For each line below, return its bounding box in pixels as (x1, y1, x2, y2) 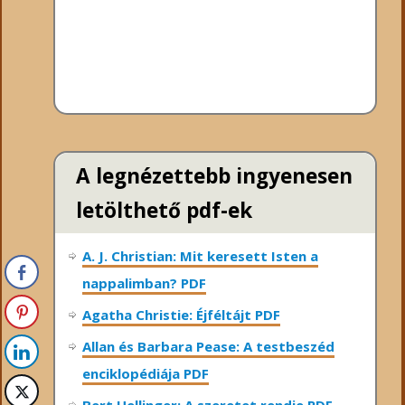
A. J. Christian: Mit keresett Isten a (82, 247, 318, 266)
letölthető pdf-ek (75, 195, 252, 224)
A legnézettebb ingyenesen (75, 161, 353, 190)
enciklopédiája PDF (82, 364, 209, 383)
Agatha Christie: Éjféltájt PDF (82, 306, 280, 325)
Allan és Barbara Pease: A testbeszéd (82, 337, 334, 356)
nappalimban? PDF (82, 274, 206, 293)
